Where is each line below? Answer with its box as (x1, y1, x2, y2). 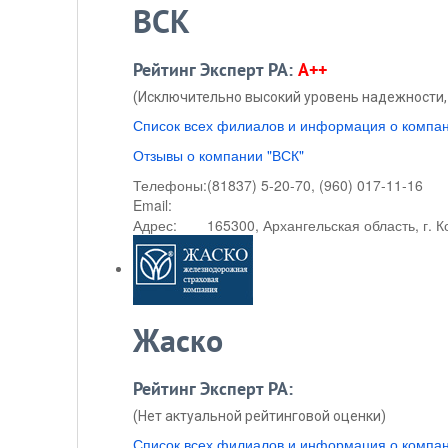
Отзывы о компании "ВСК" (133, 145, 304, 165)
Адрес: (133, 215, 177, 235)
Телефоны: (133, 175, 207, 195)
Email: (133, 195, 172, 215)
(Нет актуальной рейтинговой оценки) (133, 408, 386, 424)
